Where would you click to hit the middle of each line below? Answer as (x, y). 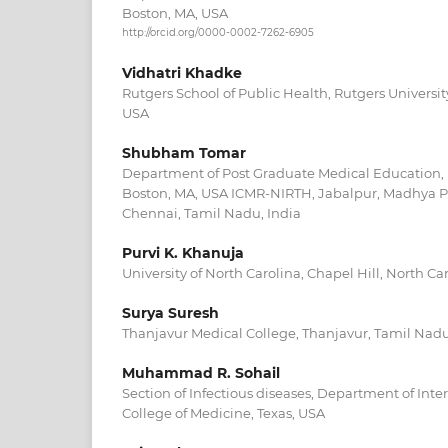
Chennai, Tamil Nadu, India (211, 213)
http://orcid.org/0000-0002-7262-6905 (218, 33)
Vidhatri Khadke (182, 73)
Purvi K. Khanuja (183, 253)
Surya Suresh (170, 313)
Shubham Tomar (184, 153)
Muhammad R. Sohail (201, 373)
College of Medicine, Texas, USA (223, 413)
